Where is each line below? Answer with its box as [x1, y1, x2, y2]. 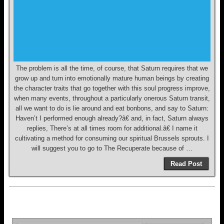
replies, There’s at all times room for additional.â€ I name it [26, 124, 197, 132]
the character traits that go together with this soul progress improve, [14, 84, 210, 92]
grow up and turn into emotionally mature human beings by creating [15, 74, 209, 82]
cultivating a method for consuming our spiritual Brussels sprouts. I [15, 134, 209, 142]
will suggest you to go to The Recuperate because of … [31, 144, 192, 152]
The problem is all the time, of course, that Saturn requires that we [16, 64, 208, 72]
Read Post [170, 160, 202, 167]
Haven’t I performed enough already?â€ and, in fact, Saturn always [15, 114, 208, 122]
